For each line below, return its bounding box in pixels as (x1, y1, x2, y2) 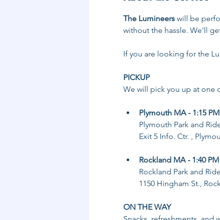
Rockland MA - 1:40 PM (138, 155, 219, 165)
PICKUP (123, 73, 150, 82)
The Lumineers (123, 14, 175, 23)
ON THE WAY (123, 202, 171, 212)
